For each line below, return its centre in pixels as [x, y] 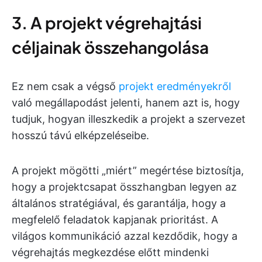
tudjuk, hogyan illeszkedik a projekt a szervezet [129, 119]
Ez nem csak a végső [65, 87]
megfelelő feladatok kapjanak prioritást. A [115, 220]
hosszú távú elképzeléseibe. [80, 136]
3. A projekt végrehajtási [107, 23]
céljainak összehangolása [110, 47]
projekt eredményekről [175, 87]
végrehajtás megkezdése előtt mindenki [110, 253]
